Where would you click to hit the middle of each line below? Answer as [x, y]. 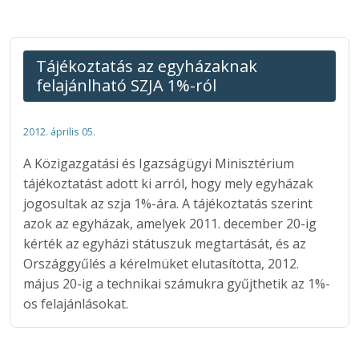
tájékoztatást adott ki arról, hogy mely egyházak [168, 183]
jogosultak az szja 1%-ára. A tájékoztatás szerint [168, 203]
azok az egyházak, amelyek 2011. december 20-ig [170, 223]
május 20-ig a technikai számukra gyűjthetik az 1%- [177, 283]
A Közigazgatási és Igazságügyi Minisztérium [159, 163]
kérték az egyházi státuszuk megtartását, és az [165, 243]
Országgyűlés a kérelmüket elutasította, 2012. [161, 263]
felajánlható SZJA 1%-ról [126, 85]
